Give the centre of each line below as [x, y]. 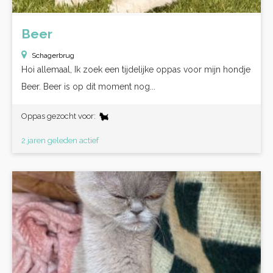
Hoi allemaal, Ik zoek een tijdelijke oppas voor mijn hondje [136, 69]
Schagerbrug [53, 55]
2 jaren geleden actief [60, 140]
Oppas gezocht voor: [59, 116]
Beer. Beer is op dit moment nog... [88, 87]
